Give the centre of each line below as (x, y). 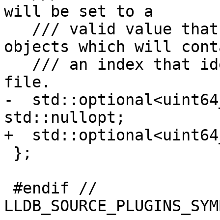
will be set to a (79, 12)
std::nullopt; (65, 118)
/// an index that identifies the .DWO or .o (18, 65)
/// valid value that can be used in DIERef (18, 29)
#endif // (9, 188)
